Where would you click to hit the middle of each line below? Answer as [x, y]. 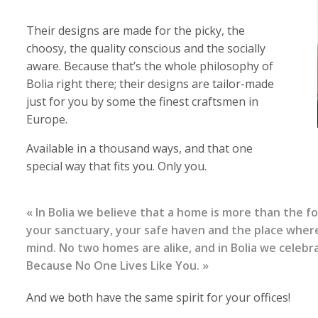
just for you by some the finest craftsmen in [143, 102]
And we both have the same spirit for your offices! [159, 297]
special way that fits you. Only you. [117, 166]
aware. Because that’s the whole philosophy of [150, 66]
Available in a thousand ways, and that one [140, 148]
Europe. [47, 119]
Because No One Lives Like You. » [118, 265]
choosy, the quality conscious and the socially [146, 48]
